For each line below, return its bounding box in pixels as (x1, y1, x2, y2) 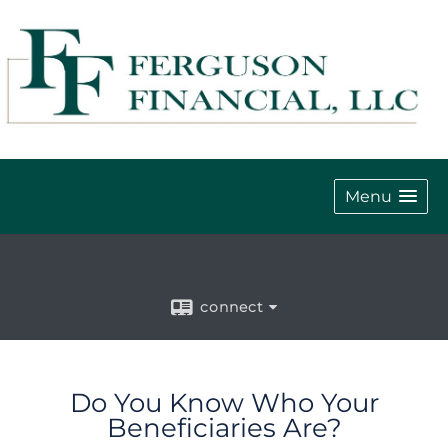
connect (200, 297, 264, 316)
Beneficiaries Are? (106, 411, 342, 443)
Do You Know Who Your (69, 386, 379, 418)
